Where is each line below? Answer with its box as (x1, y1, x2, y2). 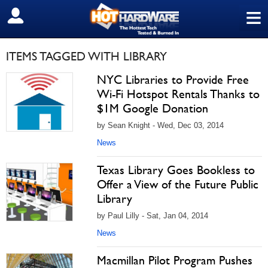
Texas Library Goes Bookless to (97, 163, 255, 177)
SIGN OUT (9, 10, 61, 22)
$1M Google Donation (97, 101, 208, 115)
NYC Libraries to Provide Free (97, 72, 249, 87)
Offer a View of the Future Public (97, 177, 258, 191)
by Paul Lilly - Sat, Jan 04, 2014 (97, 211, 208, 220)
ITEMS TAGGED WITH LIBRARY (6, 49, 167, 63)
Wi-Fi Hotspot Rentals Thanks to (97, 87, 260, 101)
